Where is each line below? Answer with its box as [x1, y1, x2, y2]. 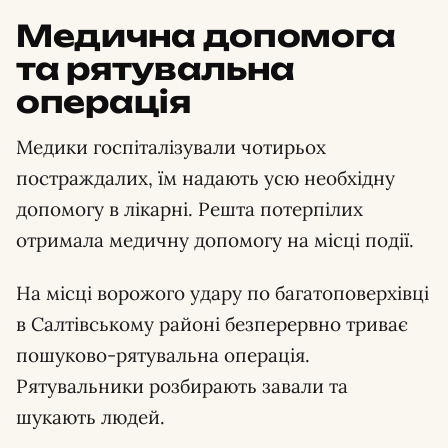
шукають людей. [16, 405, 165, 429]
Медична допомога [16, 17, 396, 54]
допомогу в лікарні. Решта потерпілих [16, 197, 363, 221]
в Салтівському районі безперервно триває [16, 312, 408, 336]
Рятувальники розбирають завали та [16, 374, 348, 398]
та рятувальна [16, 50, 296, 87]
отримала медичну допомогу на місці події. [16, 228, 414, 252]
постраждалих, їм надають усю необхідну [16, 166, 395, 190]
